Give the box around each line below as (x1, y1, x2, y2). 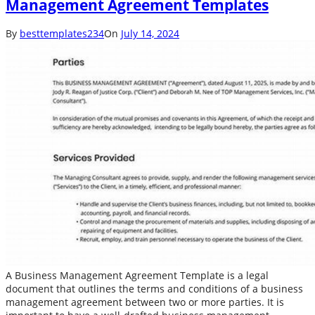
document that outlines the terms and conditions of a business (6, 282, 303, 296)
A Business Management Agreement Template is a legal (6, 269, 269, 283)
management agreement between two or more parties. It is (6, 295, 284, 309)
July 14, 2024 (121, 27, 179, 41)
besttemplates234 (20, 27, 104, 41)
